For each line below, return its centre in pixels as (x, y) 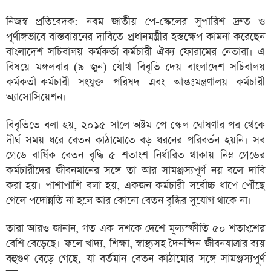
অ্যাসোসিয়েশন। (36, 97)
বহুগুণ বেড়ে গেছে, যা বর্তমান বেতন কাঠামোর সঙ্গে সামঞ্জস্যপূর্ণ (135, 259)
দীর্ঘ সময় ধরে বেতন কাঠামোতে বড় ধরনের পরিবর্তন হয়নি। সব (135, 140)
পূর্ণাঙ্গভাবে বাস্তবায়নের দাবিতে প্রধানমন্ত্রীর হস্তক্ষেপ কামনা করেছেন (135, 37)
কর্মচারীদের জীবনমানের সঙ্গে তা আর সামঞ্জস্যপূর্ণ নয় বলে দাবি (135, 171)
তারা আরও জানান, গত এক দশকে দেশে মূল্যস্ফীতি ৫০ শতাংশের (135, 229)
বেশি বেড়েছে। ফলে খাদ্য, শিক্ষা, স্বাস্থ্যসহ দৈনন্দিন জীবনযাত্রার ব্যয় (135, 244)
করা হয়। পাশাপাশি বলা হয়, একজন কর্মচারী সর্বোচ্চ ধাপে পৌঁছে (135, 186)
